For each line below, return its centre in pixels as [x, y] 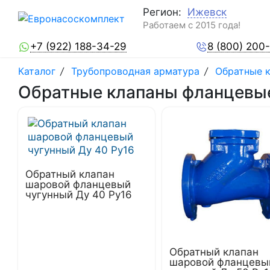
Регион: [162, 12]
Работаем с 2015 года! [192, 25]
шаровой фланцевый [78, 184]
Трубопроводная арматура [135, 71]
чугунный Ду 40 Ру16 [79, 195]
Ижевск [207, 12]
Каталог [38, 71]
